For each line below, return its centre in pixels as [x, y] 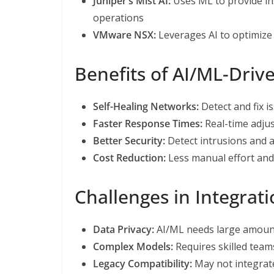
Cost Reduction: [129, 157]
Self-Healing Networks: [146, 106]
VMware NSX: [124, 35]
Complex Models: [133, 246]
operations [118, 17]
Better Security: [129, 140]
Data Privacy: [124, 229]
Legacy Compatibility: [143, 263]
